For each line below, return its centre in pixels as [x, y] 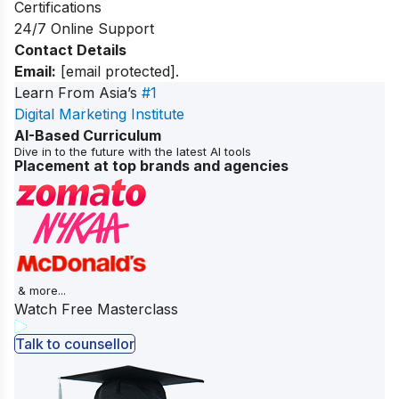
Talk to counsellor [75, 344]
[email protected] [118, 72]
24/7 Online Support [84, 29]
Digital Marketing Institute [99, 114]
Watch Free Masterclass [96, 309]
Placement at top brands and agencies [151, 166]
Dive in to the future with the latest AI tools [133, 152]
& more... [42, 291]
